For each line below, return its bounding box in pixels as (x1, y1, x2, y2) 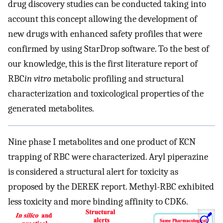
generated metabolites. (8, 103, 94, 114)
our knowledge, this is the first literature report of (8, 58, 198, 70)
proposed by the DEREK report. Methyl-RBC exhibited (8, 181, 214, 193)
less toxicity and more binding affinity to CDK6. (8, 196, 188, 208)
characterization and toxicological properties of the (8, 88, 204, 100)
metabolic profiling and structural (51, 73, 184, 85)
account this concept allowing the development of (8, 13, 197, 25)
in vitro (24, 73, 51, 85)
